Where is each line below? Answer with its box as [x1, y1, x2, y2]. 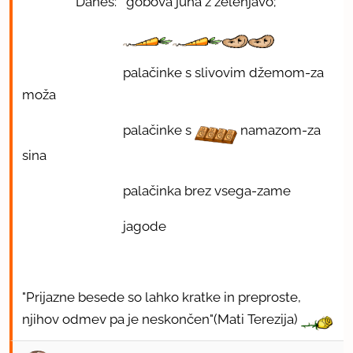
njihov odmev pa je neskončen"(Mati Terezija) [22, 310, 301, 327]
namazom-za [237, 122, 321, 138]
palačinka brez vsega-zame [22, 182, 291, 199]
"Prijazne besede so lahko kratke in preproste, [22, 288, 301, 305]
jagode [22, 217, 166, 234]
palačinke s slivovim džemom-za [22, 65, 324, 80]
